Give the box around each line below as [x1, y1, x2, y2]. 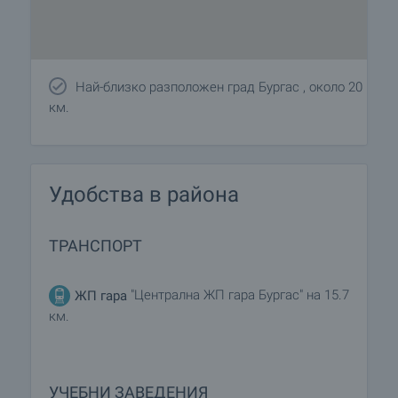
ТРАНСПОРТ [49, 236, 142, 255]
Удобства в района [49, 182, 239, 207]
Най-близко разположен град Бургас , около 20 [76, 79, 362, 95]
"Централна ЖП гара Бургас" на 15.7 [127, 287, 349, 304]
